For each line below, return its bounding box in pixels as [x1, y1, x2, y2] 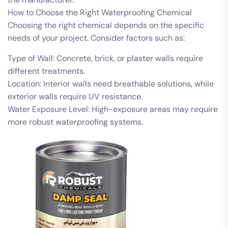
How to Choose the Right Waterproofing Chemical [8, 7, 192, 18]
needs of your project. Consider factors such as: [8, 32, 185, 43]
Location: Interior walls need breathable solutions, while [8, 78, 214, 89]
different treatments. [8, 65, 85, 76]
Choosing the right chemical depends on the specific [8, 19, 204, 31]
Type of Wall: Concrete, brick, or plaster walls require [8, 52, 203, 64]
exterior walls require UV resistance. [8, 91, 142, 102]
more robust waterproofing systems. [8, 116, 143, 127]
